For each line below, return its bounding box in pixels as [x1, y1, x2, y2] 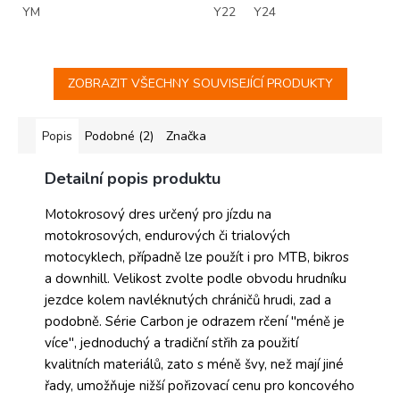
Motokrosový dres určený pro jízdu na [45, 205, 271, 224]
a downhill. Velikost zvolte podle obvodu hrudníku [45, 270, 346, 288]
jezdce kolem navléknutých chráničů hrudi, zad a [45, 291, 331, 310]
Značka [166, 128, 206, 146]
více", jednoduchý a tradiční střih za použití [45, 334, 298, 353]
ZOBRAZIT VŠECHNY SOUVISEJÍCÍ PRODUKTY [67, 75, 333, 93]
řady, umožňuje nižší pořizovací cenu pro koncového [45, 377, 354, 396]
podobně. [45, 312, 105, 331]
